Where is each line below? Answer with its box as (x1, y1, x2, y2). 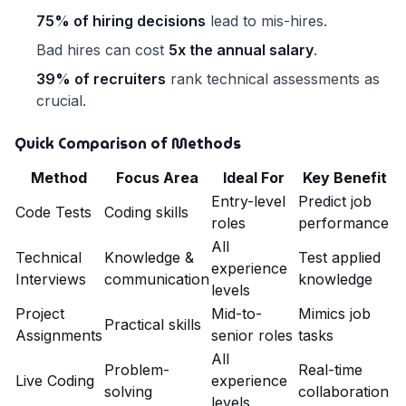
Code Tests (15, 203, 92, 222)
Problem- (104, 361, 169, 380)
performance (298, 214, 389, 233)
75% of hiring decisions (36, 12, 206, 31)
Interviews (15, 270, 86, 289)
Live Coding (15, 372, 94, 391)
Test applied (298, 248, 381, 267)
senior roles (211, 326, 293, 345)
